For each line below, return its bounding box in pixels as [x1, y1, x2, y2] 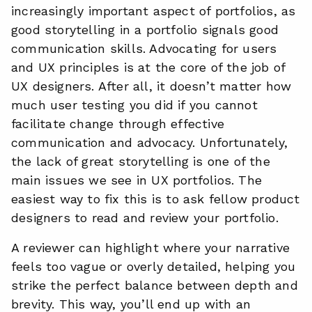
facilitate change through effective [11, 116, 224, 131]
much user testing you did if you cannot [11, 97, 258, 112]
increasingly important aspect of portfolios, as [11, 3, 296, 18]
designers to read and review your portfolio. [11, 210, 279, 225]
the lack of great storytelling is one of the [11, 154, 270, 169]
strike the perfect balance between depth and [11, 278, 298, 292]
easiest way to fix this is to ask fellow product [11, 192, 300, 206]
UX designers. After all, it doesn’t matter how [11, 79, 292, 93]
